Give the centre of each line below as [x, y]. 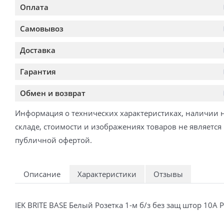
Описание [42, 174]
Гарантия [38, 71]
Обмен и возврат [53, 93]
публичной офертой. [53, 140]
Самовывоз [42, 28]
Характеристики [107, 174]
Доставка [38, 50]
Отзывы [168, 174]
